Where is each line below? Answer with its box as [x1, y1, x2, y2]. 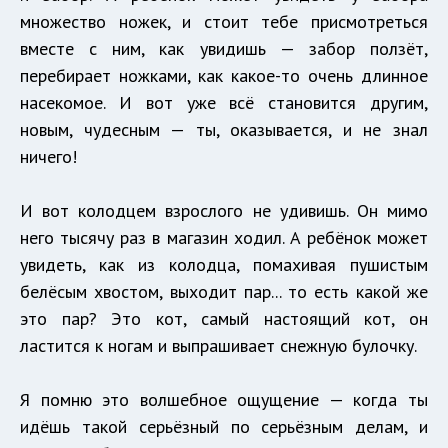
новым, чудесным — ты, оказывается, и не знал [20, 118, 428, 142]
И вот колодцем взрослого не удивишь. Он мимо [20, 199, 428, 223]
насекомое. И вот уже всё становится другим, [20, 91, 428, 115]
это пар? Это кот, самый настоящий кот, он [20, 307, 428, 331]
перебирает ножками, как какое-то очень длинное [20, 64, 428, 88]
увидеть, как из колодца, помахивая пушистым [20, 253, 428, 277]
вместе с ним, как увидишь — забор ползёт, [20, 37, 428, 61]
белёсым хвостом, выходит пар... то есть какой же [20, 280, 428, 304]
